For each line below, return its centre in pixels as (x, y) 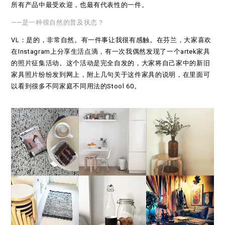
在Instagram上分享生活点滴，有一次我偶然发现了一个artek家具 (111, 52)
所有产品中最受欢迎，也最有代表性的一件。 (80, 5)
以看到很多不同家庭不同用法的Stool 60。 (76, 86)
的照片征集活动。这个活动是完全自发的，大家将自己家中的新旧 (111, 63)
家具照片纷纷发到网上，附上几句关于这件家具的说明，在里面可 (111, 75)
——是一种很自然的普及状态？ (58, 23)
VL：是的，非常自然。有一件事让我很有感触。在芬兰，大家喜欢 (111, 40)
